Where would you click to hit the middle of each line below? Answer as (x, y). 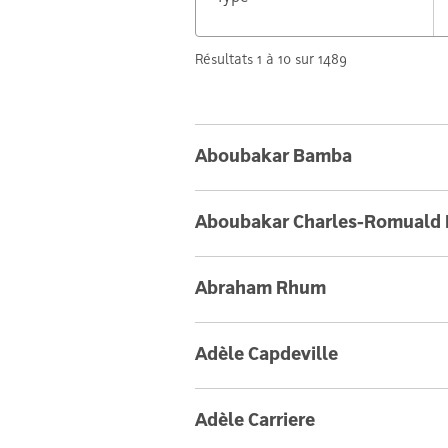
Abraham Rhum (260, 289)
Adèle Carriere (254, 421)
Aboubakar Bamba (273, 157)
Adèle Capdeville (266, 355)
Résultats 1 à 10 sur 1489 (270, 60)
